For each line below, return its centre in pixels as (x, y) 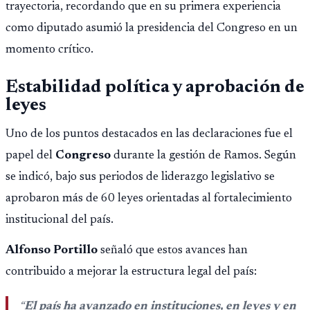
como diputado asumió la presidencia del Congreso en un (152, 28)
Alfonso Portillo (52, 251)
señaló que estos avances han (173, 251)
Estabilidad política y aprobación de (155, 88)
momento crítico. (49, 49)
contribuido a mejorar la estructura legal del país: (131, 272)
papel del (30, 156)
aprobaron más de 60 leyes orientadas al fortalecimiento (149, 199)
